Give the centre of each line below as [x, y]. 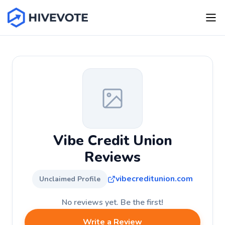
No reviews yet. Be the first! [113, 202]
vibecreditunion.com [154, 179]
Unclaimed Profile [70, 179]
